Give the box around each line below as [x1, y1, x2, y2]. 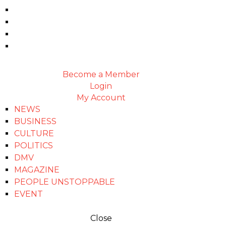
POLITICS [14, 141, 53, 150]
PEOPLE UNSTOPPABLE [14, 177, 115, 187]
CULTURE [14, 129, 54, 138]
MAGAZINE [14, 165, 60, 175]
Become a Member [62, 70, 140, 79]
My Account [76, 93, 126, 102]
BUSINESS [14, 117, 56, 126]
